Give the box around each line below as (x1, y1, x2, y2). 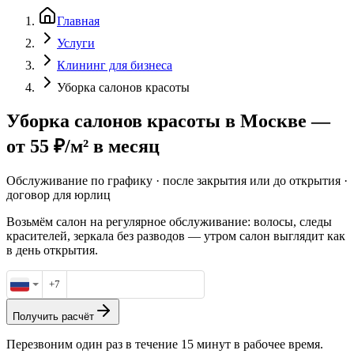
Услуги (57, 36, 95, 50)
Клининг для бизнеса (57, 58, 172, 72)
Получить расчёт (13, 310, 94, 322)
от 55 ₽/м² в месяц (6, 135, 160, 156)
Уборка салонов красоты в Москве (6, 110, 307, 131)
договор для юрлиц (6, 187, 111, 201)
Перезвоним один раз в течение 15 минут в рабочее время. (6, 337, 323, 351)
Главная (57, 14, 100, 28)
